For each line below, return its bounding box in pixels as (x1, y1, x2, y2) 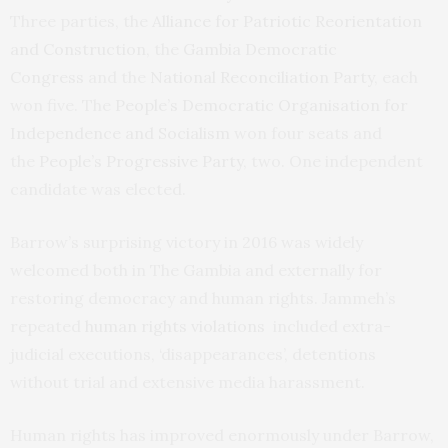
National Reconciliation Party (150, 67, 374, 88)
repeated (10, 316, 85, 337)
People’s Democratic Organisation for (115, 95, 408, 116)
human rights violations (85, 316, 269, 337)
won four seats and (230, 123, 382, 144)
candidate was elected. (10, 179, 186, 200)
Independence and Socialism (10, 123, 230, 144)
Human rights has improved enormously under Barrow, (10, 425, 434, 446)
